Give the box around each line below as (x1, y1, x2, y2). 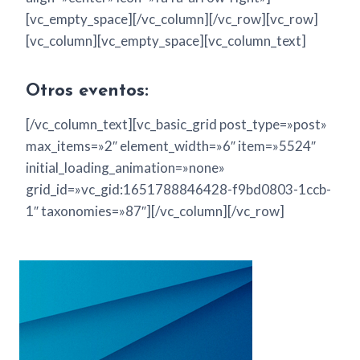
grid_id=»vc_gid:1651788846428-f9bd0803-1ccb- (26, 181, 331, 198)
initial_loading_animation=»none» (26, 159, 225, 177)
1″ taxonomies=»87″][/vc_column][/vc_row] (26, 202, 284, 220)
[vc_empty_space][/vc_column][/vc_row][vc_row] (26, 10, 318, 28)
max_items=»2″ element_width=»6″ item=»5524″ (26, 137, 316, 155)
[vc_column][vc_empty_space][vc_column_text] (26, 32, 306, 50)
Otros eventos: (26, 82, 149, 101)
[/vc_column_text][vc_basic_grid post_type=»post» (26, 116, 327, 133)
